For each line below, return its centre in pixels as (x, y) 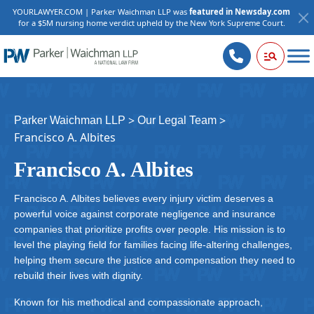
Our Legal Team (177, 120)
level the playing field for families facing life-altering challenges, (153, 245)
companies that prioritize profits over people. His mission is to (150, 229)
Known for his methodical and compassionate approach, (138, 302)
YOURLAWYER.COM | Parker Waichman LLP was (101, 12)
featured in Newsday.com (240, 12)
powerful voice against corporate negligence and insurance (145, 214)
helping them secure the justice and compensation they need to (155, 260)
